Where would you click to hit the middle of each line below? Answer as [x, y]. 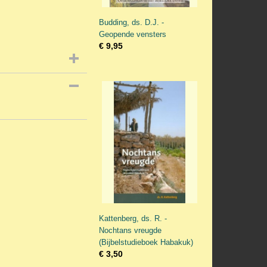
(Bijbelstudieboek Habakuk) [146, 242]
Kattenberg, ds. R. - [133, 218]
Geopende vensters [133, 34]
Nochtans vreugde [130, 230]
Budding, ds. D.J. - [131, 22]
